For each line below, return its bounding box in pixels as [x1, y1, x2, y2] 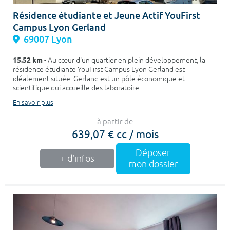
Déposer [136, 147, 170, 159]
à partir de [97, 117, 133, 127]
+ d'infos [60, 153, 94, 165]
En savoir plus [13, 99, 53, 107]
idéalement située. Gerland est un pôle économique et [13, 74, 185, 84]
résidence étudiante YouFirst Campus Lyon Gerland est [13, 65, 185, 74]
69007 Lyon [24, 33, 72, 46]
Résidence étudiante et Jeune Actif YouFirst [13, 10, 200, 22]
